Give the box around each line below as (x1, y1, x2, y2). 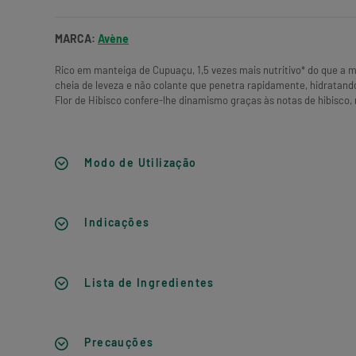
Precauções (84, 335, 154, 350)
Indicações (84, 215, 150, 230)
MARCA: (55, 32, 98, 45)
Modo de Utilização (84, 156, 197, 169)
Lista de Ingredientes (84, 275, 215, 289)
